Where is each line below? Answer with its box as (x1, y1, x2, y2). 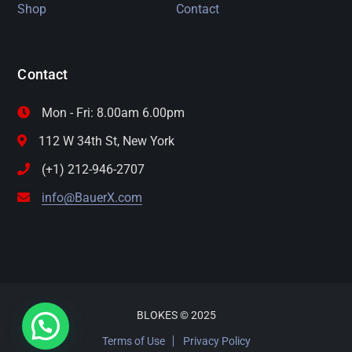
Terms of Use (101, 335, 165, 347)
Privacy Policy (182, 335, 251, 347)
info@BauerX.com (42, 190, 143, 205)
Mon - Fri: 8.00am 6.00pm (42, 105, 185, 120)
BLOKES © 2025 (136, 309, 216, 321)
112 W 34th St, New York (38, 134, 175, 148)
